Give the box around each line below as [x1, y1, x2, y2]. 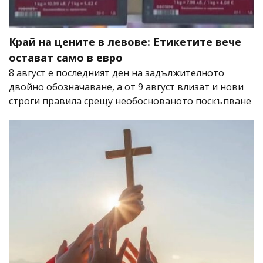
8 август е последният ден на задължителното [9, 66, 224, 80]
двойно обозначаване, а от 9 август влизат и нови [9, 80, 244, 94]
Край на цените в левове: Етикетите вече [9, 35, 241, 49]
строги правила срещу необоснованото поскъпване [9, 95, 251, 108]
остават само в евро [9, 50, 123, 65]
